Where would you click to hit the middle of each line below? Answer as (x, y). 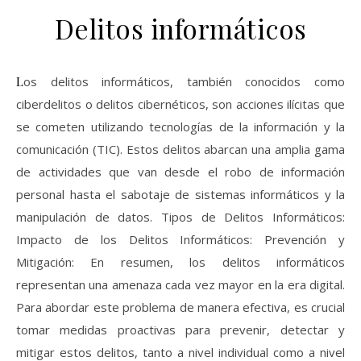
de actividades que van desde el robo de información (180, 172)
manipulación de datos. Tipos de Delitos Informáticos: (180, 217)
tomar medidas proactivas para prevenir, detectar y (180, 330)
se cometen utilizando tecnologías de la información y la (180, 127)
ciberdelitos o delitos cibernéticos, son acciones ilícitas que (180, 104)
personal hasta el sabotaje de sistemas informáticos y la (180, 195)
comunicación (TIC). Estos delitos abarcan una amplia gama (180, 149)
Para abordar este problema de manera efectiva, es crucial (180, 307)
